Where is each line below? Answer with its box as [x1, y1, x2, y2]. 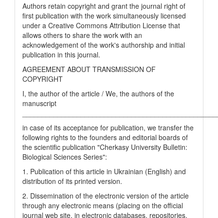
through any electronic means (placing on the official [22, 200, 183, 210]
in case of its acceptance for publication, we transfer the [22, 123, 194, 132]
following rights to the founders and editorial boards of [22, 132, 188, 142]
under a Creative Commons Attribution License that [22, 20, 180, 30]
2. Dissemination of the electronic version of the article [22, 191, 189, 200]
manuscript [22, 98, 56, 108]
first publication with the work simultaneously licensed [22, 11, 186, 20]
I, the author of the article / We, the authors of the [22, 89, 174, 98]
